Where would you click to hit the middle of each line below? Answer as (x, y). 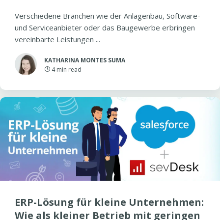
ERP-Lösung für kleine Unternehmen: (109, 202)
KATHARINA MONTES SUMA (85, 60)
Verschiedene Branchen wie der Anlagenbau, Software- (108, 16)
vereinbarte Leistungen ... (57, 39)
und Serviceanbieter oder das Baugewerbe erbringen (105, 27)
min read (69, 69)
